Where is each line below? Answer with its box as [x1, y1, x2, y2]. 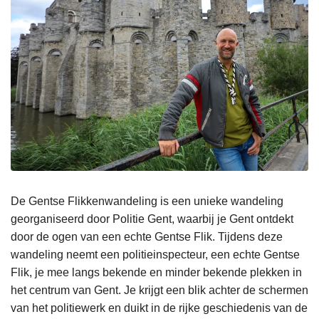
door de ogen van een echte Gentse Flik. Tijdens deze [11, 231, 283, 244]
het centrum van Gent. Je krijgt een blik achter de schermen [11, 284, 308, 297]
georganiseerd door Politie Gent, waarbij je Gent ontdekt [11, 213, 293, 226]
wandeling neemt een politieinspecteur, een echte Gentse [11, 249, 300, 261]
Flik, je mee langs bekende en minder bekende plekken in [11, 266, 302, 279]
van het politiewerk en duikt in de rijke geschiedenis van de [11, 302, 308, 315]
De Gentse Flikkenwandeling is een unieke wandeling [11, 195, 283, 208]
